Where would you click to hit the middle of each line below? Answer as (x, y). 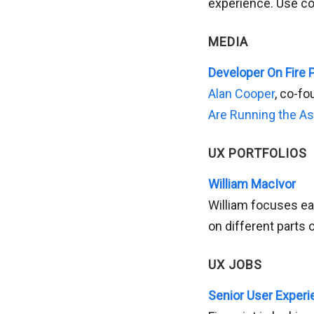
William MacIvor (252, 184)
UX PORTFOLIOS (258, 153)
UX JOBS (235, 265)
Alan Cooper (241, 94)
